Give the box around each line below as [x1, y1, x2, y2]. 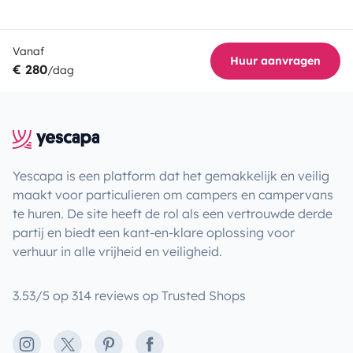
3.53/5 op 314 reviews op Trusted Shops [13, 287, 246, 303]
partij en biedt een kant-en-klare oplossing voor [13, 224, 295, 240]
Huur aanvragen [230, 53, 321, 68]
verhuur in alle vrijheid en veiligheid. [13, 243, 222, 259]
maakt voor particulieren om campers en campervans [13, 186, 333, 203]
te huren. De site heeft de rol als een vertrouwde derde [13, 205, 333, 221]
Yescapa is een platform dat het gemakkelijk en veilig [13, 167, 329, 184]
